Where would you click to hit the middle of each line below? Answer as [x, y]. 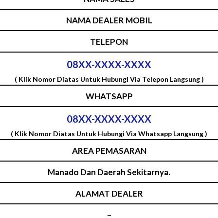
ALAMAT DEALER [109, 193]
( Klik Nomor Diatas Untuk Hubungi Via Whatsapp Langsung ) [109, 133]
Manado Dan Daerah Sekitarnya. [109, 172]
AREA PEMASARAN [109, 150]
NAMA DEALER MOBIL [109, 20]
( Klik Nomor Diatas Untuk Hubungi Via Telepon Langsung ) [109, 79]
